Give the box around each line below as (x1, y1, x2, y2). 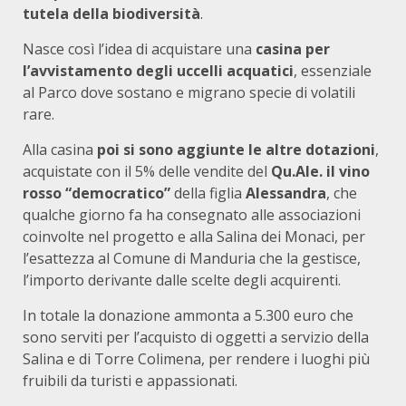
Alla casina (23, 140, 97, 159)
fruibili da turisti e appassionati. (23, 371, 237, 391)
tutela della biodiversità (23, 4, 200, 24)
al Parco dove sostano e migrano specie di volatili (23, 82, 355, 102)
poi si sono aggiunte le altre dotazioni (97, 140, 375, 159)
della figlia (170, 183, 246, 203)
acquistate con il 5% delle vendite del (23, 161, 271, 181)
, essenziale (294, 61, 372, 81)
